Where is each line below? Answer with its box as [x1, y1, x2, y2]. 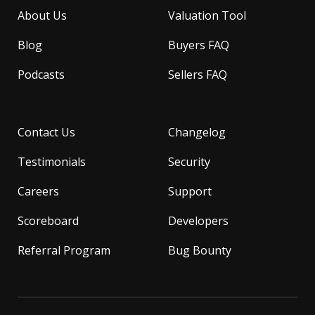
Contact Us [18, 124, 75, 140]
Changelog [168, 124, 226, 140]
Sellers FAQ [168, 66, 227, 82]
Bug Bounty [168, 242, 231, 258]
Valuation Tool [168, 7, 246, 23]
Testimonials [18, 153, 86, 169]
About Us [18, 7, 67, 23]
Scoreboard [18, 212, 79, 229]
